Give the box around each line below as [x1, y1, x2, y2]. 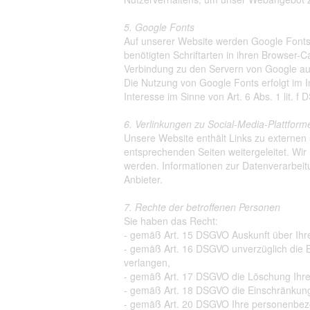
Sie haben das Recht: [124, 214, 218, 228]
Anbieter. [124, 172, 163, 186]
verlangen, [124, 255, 170, 269]
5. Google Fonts [124, 20, 194, 34]
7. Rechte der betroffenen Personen [124, 200, 280, 214]
